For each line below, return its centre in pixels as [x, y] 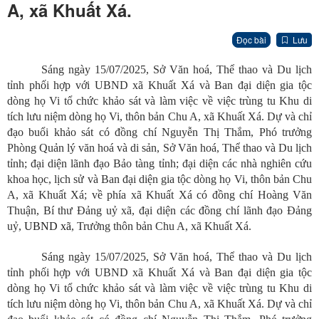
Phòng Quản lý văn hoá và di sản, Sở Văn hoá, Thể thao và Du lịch [159, 148]
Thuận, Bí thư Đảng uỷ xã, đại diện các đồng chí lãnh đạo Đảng [159, 211]
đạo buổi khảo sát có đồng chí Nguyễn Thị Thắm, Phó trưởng [159, 132]
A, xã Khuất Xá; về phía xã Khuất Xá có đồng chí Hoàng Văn [159, 195]
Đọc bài [251, 40]
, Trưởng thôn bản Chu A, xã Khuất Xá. [161, 226]
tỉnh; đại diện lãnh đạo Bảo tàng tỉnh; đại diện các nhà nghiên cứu [159, 164]
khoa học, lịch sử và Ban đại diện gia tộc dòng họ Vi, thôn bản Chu [159, 179]
